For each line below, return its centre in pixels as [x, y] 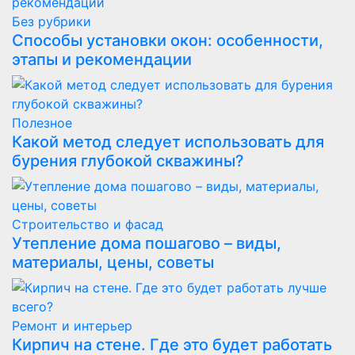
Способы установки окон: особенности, [168, 40]
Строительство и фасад [88, 224]
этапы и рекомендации [102, 59]
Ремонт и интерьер [72, 326]
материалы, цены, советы [113, 262]
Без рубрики [52, 21]
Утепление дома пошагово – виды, [147, 243]
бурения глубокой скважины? [128, 161]
